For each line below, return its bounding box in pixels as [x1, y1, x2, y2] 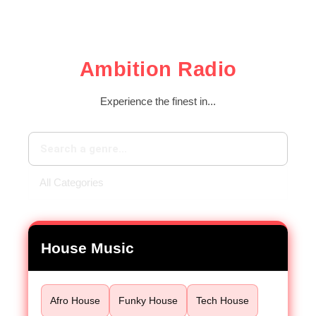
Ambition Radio [79, 58, 237, 81]
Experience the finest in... [100, 95, 216, 107]
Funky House [119, 294, 178, 306]
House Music [41, 239, 134, 256]
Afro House [50, 294, 100, 306]
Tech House [196, 294, 249, 306]
